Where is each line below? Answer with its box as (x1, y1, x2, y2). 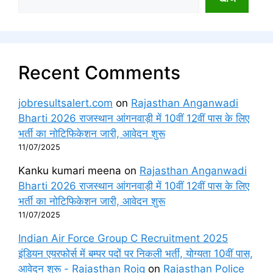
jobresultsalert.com (18, 96, 113, 109)
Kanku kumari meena (18, 164, 121, 177)
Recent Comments (18, 61, 180, 83)
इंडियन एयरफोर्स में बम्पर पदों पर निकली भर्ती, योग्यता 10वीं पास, (18, 247, 253, 260)
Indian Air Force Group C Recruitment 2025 (18, 232, 228, 244)
